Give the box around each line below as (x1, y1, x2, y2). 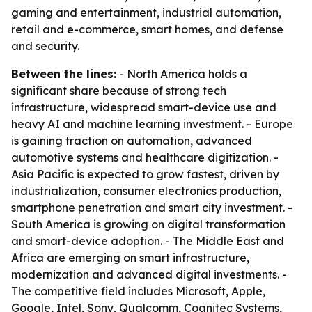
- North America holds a (116, 67, 247, 81)
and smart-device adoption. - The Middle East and (11, 234, 284, 248)
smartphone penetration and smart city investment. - (11, 201, 292, 214)
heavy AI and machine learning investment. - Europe (11, 117, 293, 131)
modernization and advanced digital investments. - (11, 267, 287, 281)
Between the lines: (11, 67, 116, 81)
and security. (11, 39, 79, 53)
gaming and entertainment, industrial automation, (11, 6, 281, 19)
